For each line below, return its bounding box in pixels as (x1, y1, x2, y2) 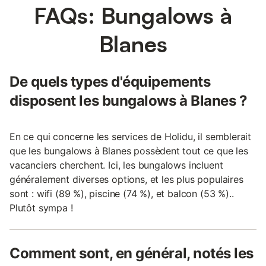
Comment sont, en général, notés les (9, 244, 254, 262)
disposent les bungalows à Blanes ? (9, 91, 248, 109)
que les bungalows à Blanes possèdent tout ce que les (9, 144, 248, 157)
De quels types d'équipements (9, 72, 211, 90)
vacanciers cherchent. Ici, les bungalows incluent (9, 159, 223, 171)
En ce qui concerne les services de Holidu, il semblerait (9, 130, 252, 142)
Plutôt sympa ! (9, 201, 73, 214)
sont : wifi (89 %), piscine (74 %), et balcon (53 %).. (9, 187, 234, 199)
